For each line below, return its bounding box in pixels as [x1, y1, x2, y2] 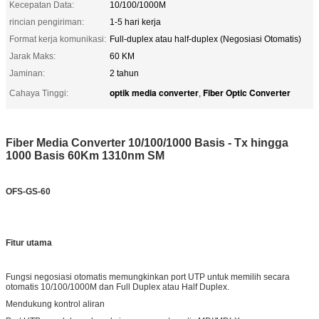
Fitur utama [6, 237, 52, 248]
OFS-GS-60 [6, 186, 51, 197]
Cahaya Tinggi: [9, 88, 68, 98]
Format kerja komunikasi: [9, 33, 106, 44]
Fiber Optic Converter [203, 85, 291, 99]
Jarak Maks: [9, 51, 56, 61]
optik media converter [110, 85, 199, 99]
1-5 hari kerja [110, 16, 161, 27]
